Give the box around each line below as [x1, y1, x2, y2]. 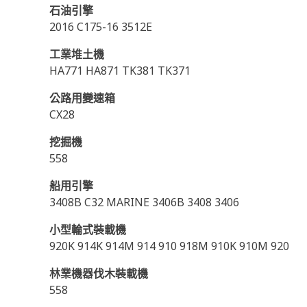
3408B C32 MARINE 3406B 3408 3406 [49, 195, 239, 210]
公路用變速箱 [49, 90, 115, 106]
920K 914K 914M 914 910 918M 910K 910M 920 [49, 238, 289, 254]
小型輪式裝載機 [49, 222, 126, 237]
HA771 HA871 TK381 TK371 [49, 63, 191, 78]
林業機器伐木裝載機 [49, 266, 148, 281]
